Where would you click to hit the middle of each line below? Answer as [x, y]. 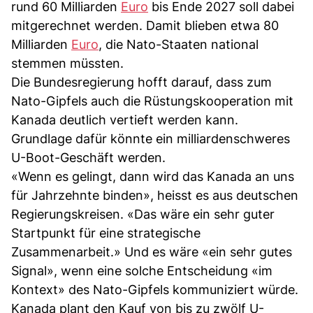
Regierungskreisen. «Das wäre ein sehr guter [143, 214]
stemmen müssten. [67, 63]
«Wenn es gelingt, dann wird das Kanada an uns [153, 176]
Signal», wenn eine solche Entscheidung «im [142, 270]
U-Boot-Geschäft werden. [88, 157]
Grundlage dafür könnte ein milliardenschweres [151, 138]
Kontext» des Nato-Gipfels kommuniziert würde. [155, 289]
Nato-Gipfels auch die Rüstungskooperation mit [152, 101]
